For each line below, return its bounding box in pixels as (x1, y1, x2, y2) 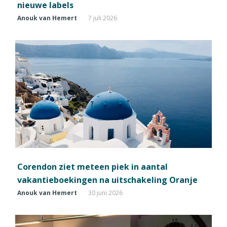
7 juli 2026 (88, 14, 117, 23)
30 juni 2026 (88, 188, 123, 197)
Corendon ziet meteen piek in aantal (17, 161, 168, 172)
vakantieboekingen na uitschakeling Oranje (17, 174, 198, 185)
